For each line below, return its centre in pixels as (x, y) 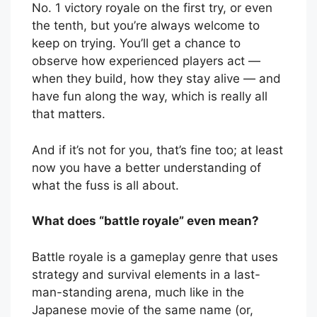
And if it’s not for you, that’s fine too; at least (157, 150)
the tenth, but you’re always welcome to (146, 26)
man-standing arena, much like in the (138, 292)
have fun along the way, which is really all (150, 97)
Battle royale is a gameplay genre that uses (155, 257)
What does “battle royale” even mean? (145, 221)
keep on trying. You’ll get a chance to (136, 44)
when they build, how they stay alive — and (156, 79)
